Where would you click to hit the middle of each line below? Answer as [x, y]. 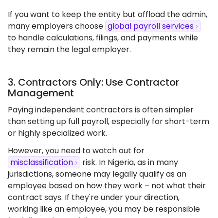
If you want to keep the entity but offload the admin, [108, 14]
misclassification [42, 162]
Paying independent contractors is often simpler [101, 110]
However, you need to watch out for [76, 151]
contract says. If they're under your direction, [94, 197]
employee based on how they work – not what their [107, 186]
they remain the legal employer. [69, 49]
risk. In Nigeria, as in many [129, 162]
